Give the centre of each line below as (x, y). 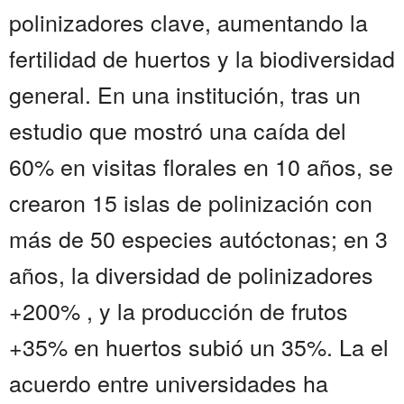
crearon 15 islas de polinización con (191, 202)
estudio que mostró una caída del (178, 130)
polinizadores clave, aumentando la (188, 22)
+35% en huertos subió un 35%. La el (199, 347)
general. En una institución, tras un (185, 94)
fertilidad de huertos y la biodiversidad (202, 58)
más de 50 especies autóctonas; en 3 (198, 239)
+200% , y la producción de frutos (179, 311)
